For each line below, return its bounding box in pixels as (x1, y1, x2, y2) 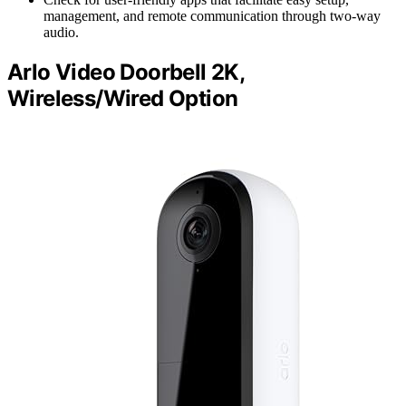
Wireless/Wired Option (7, 84, 238, 111)
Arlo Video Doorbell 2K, (7, 58, 245, 85)
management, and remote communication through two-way (43, 7, 381, 24)
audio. (43, 24, 79, 40)
